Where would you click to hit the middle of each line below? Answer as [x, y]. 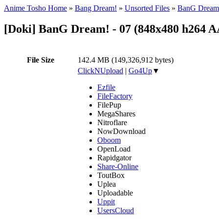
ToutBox [111, 175]
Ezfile [106, 87]
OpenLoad [114, 149]
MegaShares [116, 113]
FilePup [109, 105]
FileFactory [115, 96]
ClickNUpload [100, 70]
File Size [41, 60]
